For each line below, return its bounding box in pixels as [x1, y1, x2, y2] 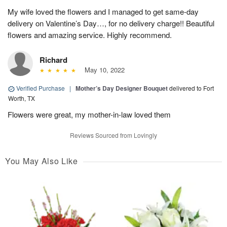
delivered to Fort [169, 84, 214, 93]
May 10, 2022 [80, 65, 125, 75]
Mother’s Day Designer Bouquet [75, 84, 168, 93]
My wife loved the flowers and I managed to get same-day [8, 6, 199, 17]
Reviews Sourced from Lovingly [70, 131, 157, 140]
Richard [40, 54, 67, 66]
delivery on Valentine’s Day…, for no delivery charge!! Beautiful [8, 18, 214, 29]
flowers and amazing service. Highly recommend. [8, 29, 172, 41]
